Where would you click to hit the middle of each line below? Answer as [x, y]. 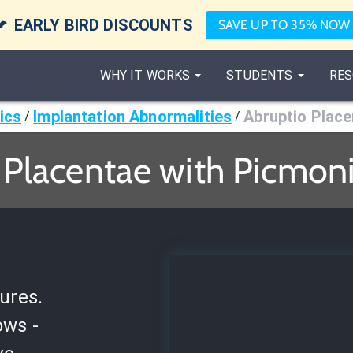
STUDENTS [260, 75]
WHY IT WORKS [145, 75]
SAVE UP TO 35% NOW [284, 25]
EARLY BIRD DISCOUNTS [103, 25]
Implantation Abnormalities [133, 117]
